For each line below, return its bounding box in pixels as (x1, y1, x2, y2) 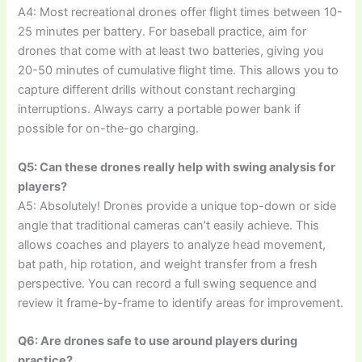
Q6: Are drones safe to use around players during (18, 333, 298, 348)
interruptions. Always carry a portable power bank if (18, 102, 301, 117)
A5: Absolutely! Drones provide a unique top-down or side (18, 198, 337, 213)
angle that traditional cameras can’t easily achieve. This (18, 217, 320, 233)
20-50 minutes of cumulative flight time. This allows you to (18, 63, 339, 78)
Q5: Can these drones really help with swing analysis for (18, 159, 336, 175)
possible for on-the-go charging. (18, 121, 200, 137)
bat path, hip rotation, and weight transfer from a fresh (18, 256, 318, 271)
